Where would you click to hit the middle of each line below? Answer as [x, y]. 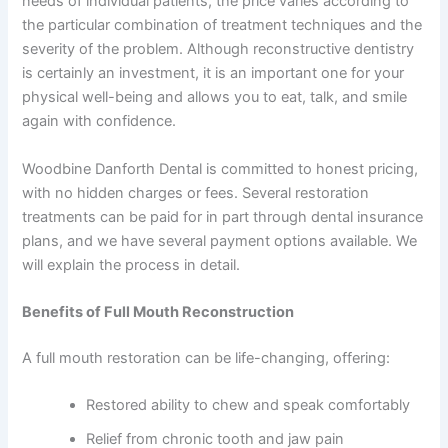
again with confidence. [99, 121]
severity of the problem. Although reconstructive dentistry [218, 49]
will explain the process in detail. [131, 264]
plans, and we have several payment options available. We [220, 240]
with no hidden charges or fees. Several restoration [196, 192]
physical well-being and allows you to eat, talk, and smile [215, 97]
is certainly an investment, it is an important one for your [213, 73]
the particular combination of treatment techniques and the [222, 25]
